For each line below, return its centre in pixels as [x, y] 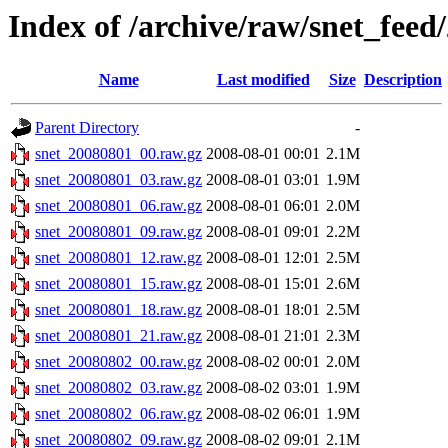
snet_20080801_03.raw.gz [118, 180]
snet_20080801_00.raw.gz [118, 154]
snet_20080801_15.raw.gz [118, 284]
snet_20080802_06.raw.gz [118, 414]
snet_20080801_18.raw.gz [118, 310]
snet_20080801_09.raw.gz [118, 232]
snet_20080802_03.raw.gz [118, 388]
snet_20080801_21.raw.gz [118, 336]
